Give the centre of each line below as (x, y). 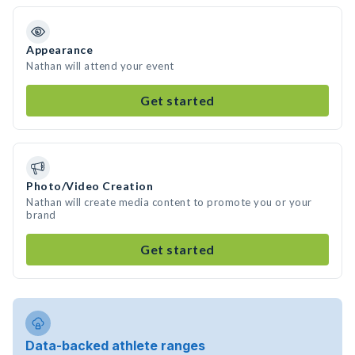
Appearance (59, 50)
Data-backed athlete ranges (115, 345)
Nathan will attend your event (100, 66)
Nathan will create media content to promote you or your (169, 202)
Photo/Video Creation (90, 186)
